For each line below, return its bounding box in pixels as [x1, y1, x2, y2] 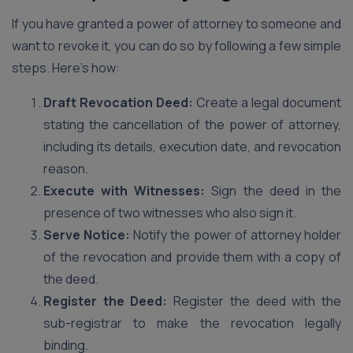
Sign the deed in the [205, 182, 342, 199]
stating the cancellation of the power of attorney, [43, 116, 341, 133]
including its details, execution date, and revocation [43, 138, 341, 155]
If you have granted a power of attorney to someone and [12, 15, 341, 32]
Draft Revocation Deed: [43, 94, 193, 111]
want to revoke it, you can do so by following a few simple [12, 37, 341, 54]
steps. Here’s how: [12, 59, 120, 76]
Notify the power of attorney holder [130, 226, 342, 243]
